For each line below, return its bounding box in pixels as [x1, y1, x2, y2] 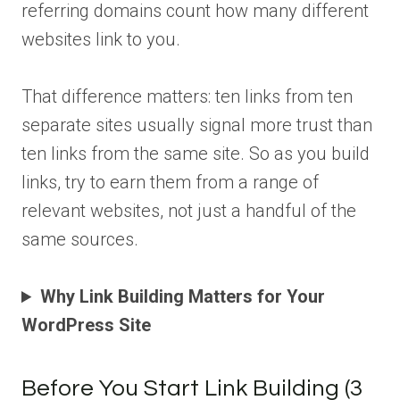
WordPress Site [21, 314, 151, 337]
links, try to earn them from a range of [21, 171, 319, 194]
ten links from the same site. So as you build [21, 143, 370, 165]
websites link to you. [21, 29, 180, 51]
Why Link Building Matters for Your [40, 286, 326, 308]
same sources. [21, 229, 138, 251]
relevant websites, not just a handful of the [21, 200, 356, 222]
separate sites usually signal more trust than [21, 114, 372, 137]
